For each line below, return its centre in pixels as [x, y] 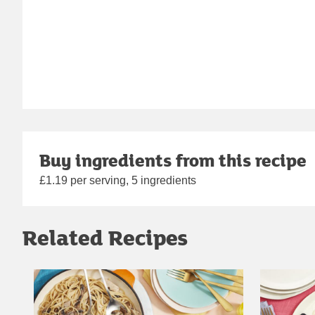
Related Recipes [105, 238]
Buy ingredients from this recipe [173, 160]
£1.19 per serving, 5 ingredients [118, 181]
